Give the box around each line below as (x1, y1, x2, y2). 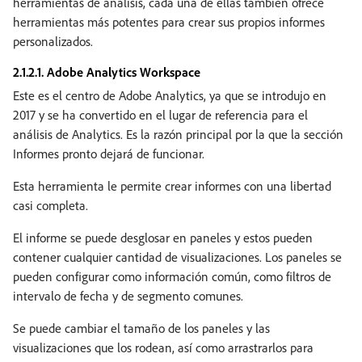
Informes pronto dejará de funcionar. (13, 145, 204, 162)
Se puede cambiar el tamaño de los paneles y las (13, 319, 270, 336)
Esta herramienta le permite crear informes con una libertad (13, 177, 331, 194)
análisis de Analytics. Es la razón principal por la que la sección (13, 125, 343, 142)
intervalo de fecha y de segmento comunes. (13, 287, 243, 304)
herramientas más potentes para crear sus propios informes (13, 13, 325, 30)
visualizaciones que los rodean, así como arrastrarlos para (13, 339, 314, 356)
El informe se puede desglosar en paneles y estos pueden (13, 229, 313, 246)
